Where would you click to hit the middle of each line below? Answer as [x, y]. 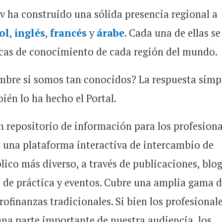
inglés [30, 33]
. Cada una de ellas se [173, 33]
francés [69, 33]
